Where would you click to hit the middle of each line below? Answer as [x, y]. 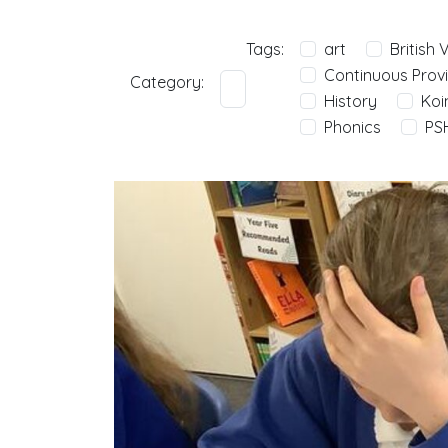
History [350, 101]
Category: [167, 82]
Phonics [352, 127]
